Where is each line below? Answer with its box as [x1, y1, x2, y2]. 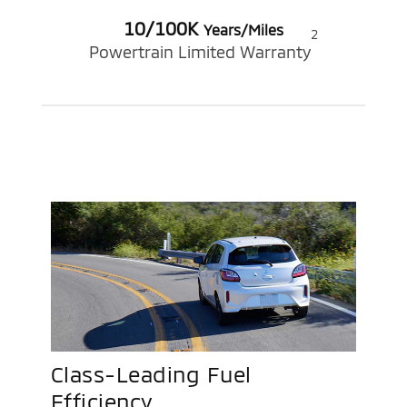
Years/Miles [203, 20, 283, 38]
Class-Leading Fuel [50, 361, 252, 388]
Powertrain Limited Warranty [89, 41, 311, 62]
